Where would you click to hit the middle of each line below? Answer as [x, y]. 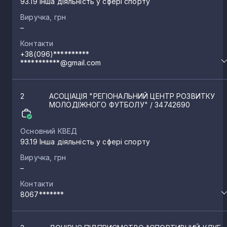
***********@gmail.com [61, 62]
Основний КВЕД [49, 131]
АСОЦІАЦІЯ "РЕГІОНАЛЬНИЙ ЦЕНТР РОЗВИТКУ [132, 96]
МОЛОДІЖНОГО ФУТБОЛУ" [100, 104]
